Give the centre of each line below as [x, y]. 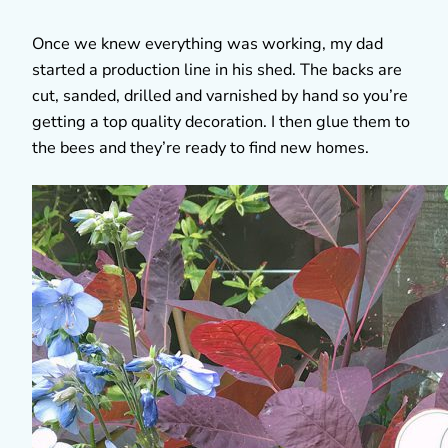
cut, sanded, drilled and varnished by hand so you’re [220, 95]
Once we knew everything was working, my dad [207, 43]
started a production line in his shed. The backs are [217, 69]
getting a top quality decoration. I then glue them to [221, 121]
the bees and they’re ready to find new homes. [200, 147]
